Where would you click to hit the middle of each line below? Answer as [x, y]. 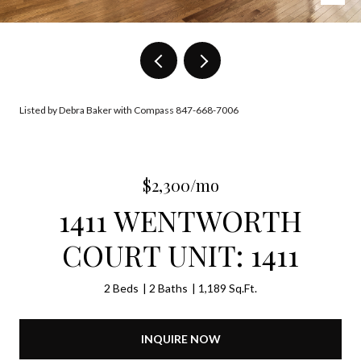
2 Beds [121, 288]
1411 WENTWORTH [180, 220]
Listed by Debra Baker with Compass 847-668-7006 [129, 110]
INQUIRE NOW [180, 338]
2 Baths [168, 288]
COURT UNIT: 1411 [180, 255]
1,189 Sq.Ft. [228, 288]
